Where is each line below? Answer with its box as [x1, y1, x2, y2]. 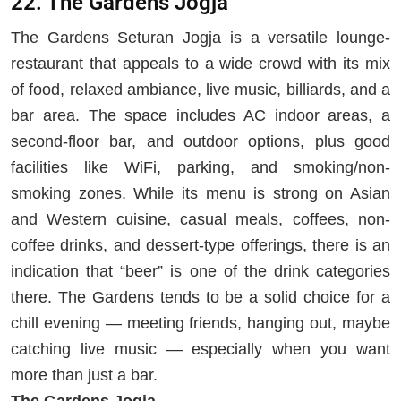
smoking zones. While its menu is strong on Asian [11, 183, 390, 202]
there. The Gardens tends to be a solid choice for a [11, 287, 390, 306]
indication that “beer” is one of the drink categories [11, 261, 390, 280]
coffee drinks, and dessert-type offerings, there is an [11, 235, 390, 254]
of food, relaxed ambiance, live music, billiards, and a [11, 80, 390, 98]
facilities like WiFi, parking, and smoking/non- [11, 158, 390, 176]
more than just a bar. [11, 365, 158, 384]
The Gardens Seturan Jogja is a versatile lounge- [11, 28, 390, 47]
